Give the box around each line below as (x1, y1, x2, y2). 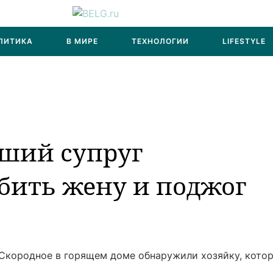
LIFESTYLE (222, 37, 266, 46)
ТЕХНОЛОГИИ (132, 37, 189, 46)
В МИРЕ (66, 37, 98, 46)
